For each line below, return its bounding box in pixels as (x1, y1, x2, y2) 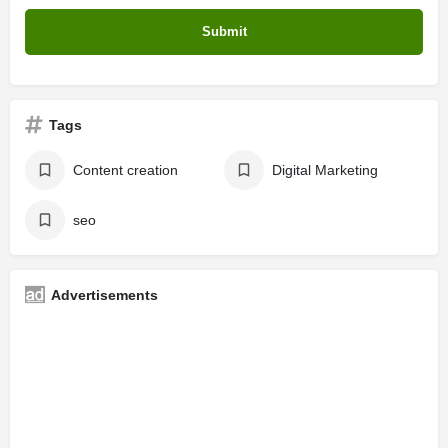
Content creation (73, 162, 178, 178)
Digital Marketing (272, 162, 378, 178)
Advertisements (51, 287, 158, 303)
